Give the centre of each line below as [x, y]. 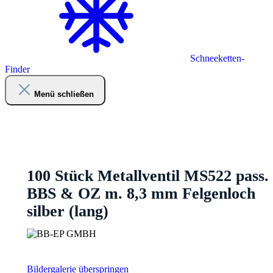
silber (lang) [68, 211]
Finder [17, 69]
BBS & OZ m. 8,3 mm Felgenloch [141, 194]
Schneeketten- [216, 58]
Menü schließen [64, 94]
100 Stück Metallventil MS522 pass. [148, 176]
